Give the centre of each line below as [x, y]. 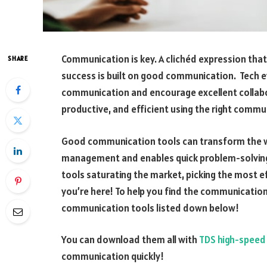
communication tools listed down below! [150, 208]
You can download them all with [130, 240]
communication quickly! [113, 257]
